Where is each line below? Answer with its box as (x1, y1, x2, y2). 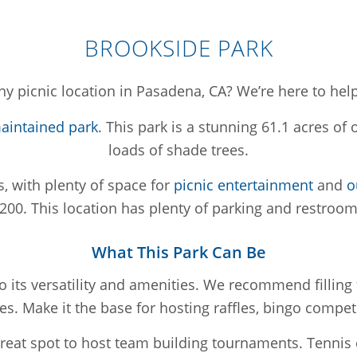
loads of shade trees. (108, 139, 249, 159)
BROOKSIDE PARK (84, 32, 273, 63)
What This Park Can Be (91, 241, 266, 263)
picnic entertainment (173, 175, 313, 194)
